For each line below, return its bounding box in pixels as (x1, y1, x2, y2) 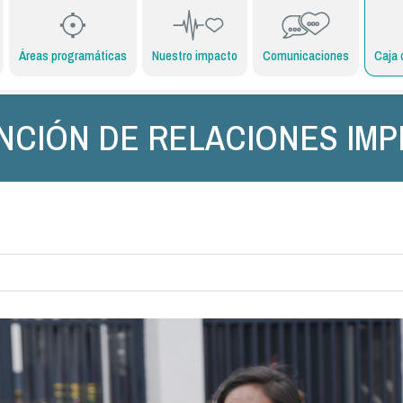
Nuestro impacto (152, 47, 237, 65)
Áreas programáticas (19, 47, 127, 65)
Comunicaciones (263, 47, 349, 65)
